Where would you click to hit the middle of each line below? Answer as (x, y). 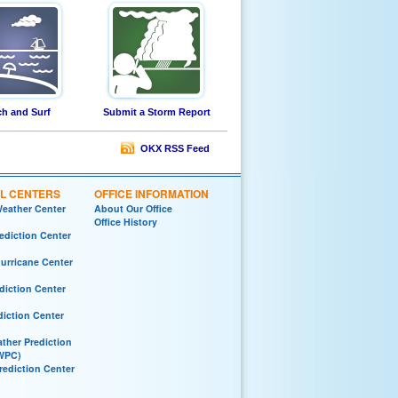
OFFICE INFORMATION (151, 194)
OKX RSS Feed (172, 149)
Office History (126, 222)
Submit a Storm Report (156, 112)
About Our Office (133, 209)
